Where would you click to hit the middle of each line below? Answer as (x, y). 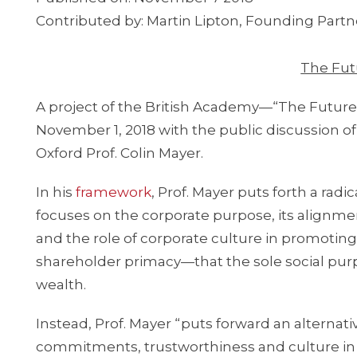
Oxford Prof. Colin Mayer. (120, 153)
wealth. (61, 284)
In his (56, 192)
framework (114, 192)
